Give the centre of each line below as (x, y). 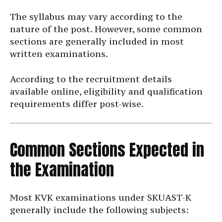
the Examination (62, 170)
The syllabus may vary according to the (96, 17)
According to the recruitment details (91, 79)
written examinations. (59, 54)
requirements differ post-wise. (77, 104)
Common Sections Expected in (107, 150)
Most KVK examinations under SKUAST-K (101, 198)
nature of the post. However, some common (106, 29)
